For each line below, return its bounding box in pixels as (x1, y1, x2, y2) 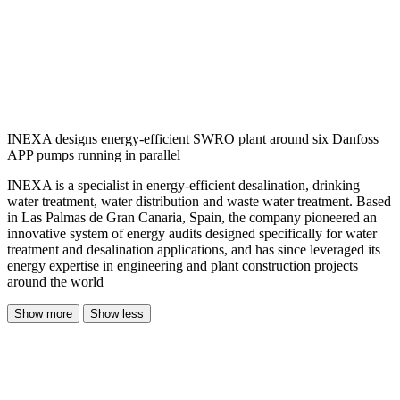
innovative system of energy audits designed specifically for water (7, 225, 377, 241)
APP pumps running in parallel (7, 146, 180, 162)
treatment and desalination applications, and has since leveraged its (7, 241, 380, 257)
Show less (90, 306, 144, 321)
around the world (7, 273, 104, 289)
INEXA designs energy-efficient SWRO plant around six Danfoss (7, 130, 379, 146)
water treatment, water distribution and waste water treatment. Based (7, 193, 391, 209)
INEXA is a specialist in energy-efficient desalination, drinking (7, 177, 360, 193)
